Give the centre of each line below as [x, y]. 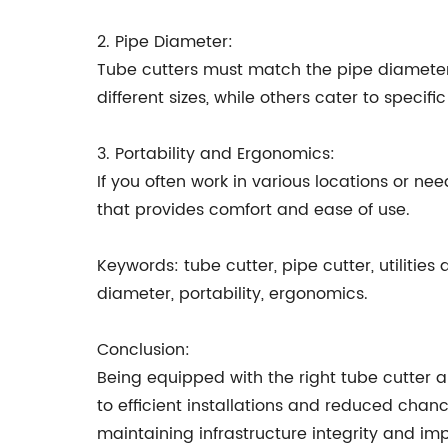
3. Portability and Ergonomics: [216, 154]
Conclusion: [143, 350]
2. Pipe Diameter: [165, 42]
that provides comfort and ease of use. [253, 210]
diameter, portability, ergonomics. [232, 294]
